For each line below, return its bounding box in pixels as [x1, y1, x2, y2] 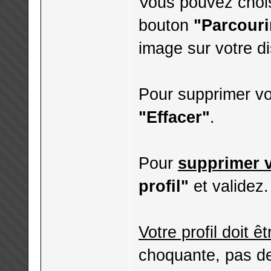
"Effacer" [139, 108, 210, 126]
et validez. [189, 177, 269, 195]
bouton [139, 16, 194, 34]
